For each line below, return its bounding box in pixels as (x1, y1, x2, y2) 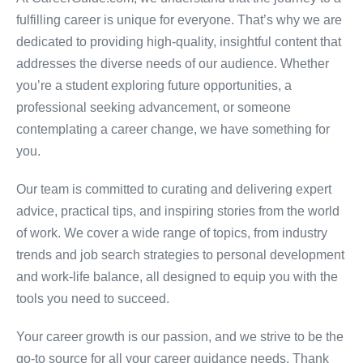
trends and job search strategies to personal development (16, 248, 344, 262)
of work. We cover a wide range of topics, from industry (16, 226, 327, 240)
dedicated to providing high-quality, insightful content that (16, 35, 341, 49)
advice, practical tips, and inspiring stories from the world (16, 204, 340, 218)
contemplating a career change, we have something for (16, 122, 330, 136)
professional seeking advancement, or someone (16, 100, 291, 114)
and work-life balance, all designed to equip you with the (16, 270, 338, 284)
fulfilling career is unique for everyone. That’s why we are (16, 13, 342, 27)
